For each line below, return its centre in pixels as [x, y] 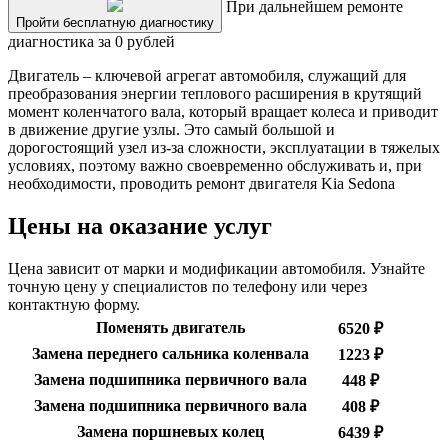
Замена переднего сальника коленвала [170, 354]
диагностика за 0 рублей [91, 42]
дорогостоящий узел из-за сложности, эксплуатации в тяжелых [224, 148]
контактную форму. [74, 305]
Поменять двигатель [170, 328]
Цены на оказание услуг [140, 226]
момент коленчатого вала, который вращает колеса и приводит [223, 112]
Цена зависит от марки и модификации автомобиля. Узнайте [216, 269]
